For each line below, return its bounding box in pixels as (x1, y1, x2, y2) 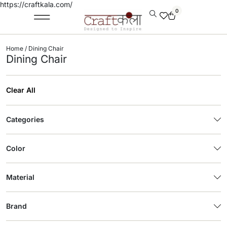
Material (6, 173, 34, 181)
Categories (6, 115, 44, 124)
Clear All (6, 86, 35, 94)
